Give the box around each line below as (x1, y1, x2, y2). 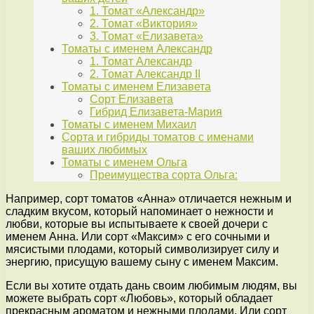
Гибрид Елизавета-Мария (90, 106, 222, 118)
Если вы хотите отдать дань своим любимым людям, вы (6, 280, 297, 292)
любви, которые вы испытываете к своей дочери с (6, 218, 268, 231)
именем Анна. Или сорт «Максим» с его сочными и (6, 231, 270, 243)
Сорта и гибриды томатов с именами (62, 131, 254, 144)
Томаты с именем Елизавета (62, 81, 211, 93)
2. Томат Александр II (90, 68, 200, 81)
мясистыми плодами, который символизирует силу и (6, 243, 279, 256)
